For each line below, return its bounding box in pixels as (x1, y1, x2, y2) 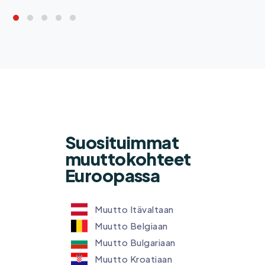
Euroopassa (65, 164, 160, 186)
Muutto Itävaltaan (95, 203, 174, 215)
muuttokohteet (65, 147, 191, 169)
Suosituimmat (65, 131, 179, 153)
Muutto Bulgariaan (95, 237, 176, 248)
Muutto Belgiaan (95, 220, 168, 232)
